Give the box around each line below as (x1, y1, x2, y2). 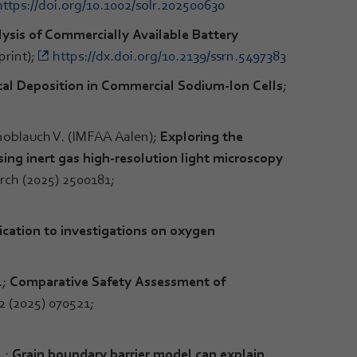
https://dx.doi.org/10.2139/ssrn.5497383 (53, 47, 286, 64)
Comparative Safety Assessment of (10, 273, 226, 289)
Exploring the (160, 127, 243, 144)
